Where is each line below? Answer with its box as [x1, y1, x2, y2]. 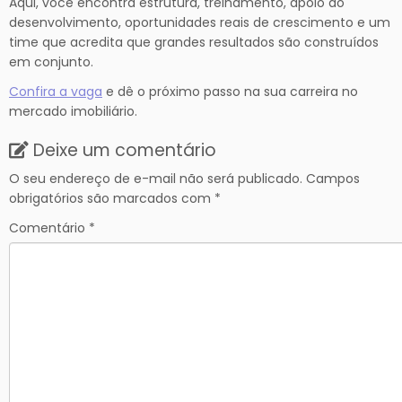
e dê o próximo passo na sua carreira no [102, 82, 358, 100]
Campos [306, 169, 360, 188]
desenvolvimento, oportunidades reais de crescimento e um [9, 13, 390, 31]
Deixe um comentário [33, 137, 216, 162]
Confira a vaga [9, 82, 102, 100]
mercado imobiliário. [9, 101, 137, 120]
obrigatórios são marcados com [9, 188, 214, 207]
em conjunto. [9, 52, 93, 71]
